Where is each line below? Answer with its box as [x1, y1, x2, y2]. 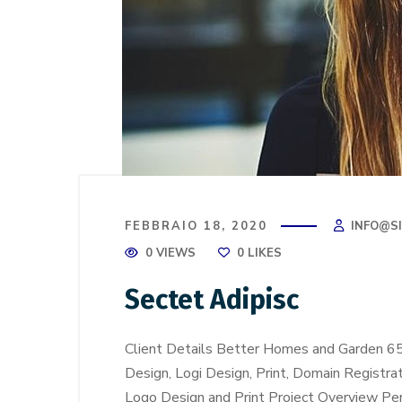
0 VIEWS [145, 245, 196, 261]
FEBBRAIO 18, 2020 [125, 218, 267, 234]
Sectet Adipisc [125, 284, 299, 316]
